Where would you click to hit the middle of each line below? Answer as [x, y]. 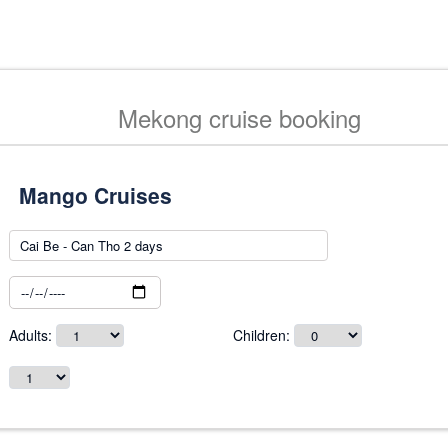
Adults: [32, 335]
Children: [263, 335]
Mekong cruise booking [239, 117]
